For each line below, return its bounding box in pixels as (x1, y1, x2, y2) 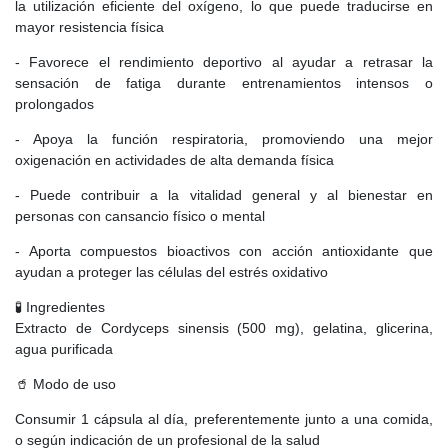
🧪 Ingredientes (15, 298, 105, 315)
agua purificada (15, 340, 113, 357)
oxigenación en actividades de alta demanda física (15, 151, 334, 168)
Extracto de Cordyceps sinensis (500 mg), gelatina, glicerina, (15, 319, 433, 336)
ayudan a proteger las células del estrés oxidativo (15, 263, 328, 280)
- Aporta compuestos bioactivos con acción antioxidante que (15, 242, 433, 259)
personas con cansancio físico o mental (15, 207, 265, 224)
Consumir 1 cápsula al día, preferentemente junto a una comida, (15, 410, 433, 427)
